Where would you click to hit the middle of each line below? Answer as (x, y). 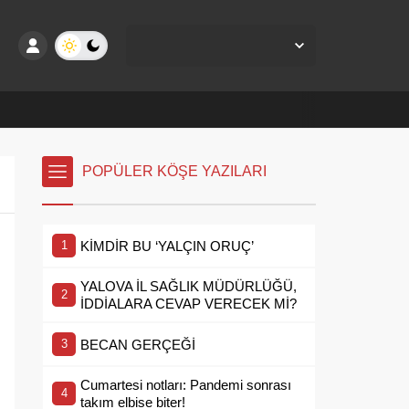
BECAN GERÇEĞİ (138, 344)
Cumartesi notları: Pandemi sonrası (186, 385)
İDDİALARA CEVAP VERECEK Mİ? (189, 304)
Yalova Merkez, (179, 38)
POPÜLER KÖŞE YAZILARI (174, 171)
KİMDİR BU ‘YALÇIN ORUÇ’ (167, 246)
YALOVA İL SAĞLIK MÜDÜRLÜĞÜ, (189, 286)
